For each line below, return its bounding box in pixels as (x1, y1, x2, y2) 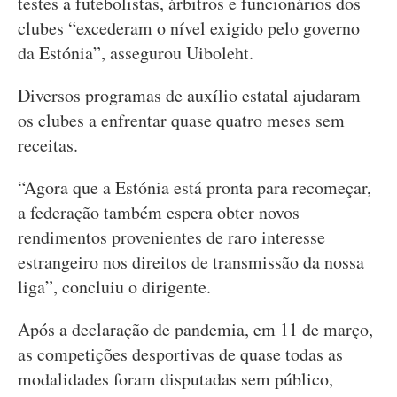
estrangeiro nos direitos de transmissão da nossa (18, 250, 364, 274)
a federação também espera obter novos (18, 200, 300, 224)
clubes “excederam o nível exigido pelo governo (18, 16, 360, 40)
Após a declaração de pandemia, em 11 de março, (18, 317, 373, 341)
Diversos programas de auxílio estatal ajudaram (18, 83, 361, 107)
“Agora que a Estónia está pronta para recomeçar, (18, 175, 371, 199)
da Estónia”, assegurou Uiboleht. (18, 41, 253, 65)
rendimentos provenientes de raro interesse (18, 225, 325, 249)
